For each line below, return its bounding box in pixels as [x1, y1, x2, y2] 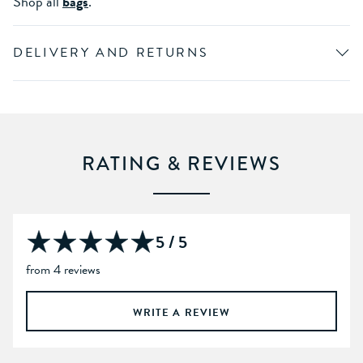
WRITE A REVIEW [132, 304, 231, 321]
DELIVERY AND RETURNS [13, 42, 209, 62]
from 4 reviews [26, 259, 100, 280]
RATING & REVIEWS [82, 148, 281, 177]
